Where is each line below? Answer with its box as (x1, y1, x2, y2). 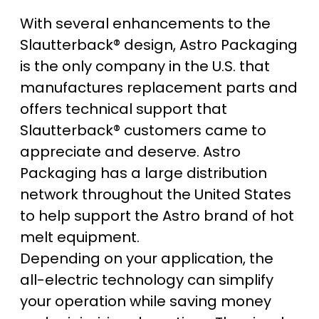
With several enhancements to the (20, 14, 271, 34)
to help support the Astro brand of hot (20, 206, 294, 226)
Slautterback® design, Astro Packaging (20, 35, 298, 56)
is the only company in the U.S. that (20, 56, 270, 77)
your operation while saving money (20, 291, 271, 312)
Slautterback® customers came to (20, 120, 266, 141)
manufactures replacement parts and (20, 78, 298, 98)
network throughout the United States (20, 184, 291, 205)
